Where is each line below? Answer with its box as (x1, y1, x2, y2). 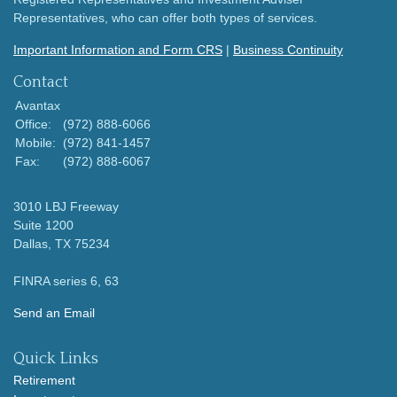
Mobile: (15, 136, 59, 151)
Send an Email (13, 306, 95, 321)
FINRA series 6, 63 (13, 274, 119, 289)
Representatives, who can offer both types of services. (13, 11, 317, 26)
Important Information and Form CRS (13, 43, 222, 58)
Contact (13, 74, 68, 92)
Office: (15, 117, 55, 132)
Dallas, (13, 237, 51, 252)
